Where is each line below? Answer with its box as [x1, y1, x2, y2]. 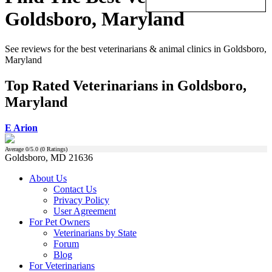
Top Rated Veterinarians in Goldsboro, [5, 77, 246, 93]
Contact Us [53, 183, 97, 194]
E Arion [5, 122, 38, 133]
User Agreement [53, 205, 116, 216]
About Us [29, 172, 67, 183]
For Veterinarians [29, 260, 95, 271]
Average [5, 145, 25, 152]
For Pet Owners [29, 216, 90, 227]
